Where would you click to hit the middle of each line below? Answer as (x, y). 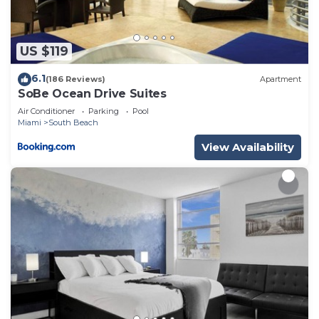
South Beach (73, 122)
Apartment (281, 79)
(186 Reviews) (75, 79)
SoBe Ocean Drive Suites (92, 93)
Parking (104, 111)
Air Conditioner (46, 111)
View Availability (248, 147)
